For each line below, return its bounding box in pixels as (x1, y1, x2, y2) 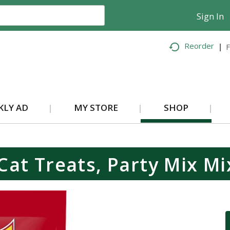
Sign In (197, 10, 224, 22)
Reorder (184, 41, 215, 51)
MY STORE (73, 102, 118, 113)
